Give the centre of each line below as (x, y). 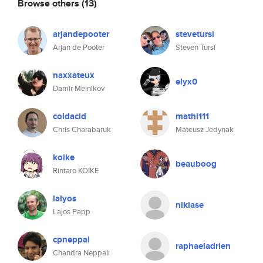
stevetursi (195, 34)
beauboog (196, 164)
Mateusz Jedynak (205, 129)
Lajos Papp (72, 212)
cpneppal (71, 240)
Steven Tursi (195, 47)
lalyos (65, 198)
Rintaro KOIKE (76, 171)
